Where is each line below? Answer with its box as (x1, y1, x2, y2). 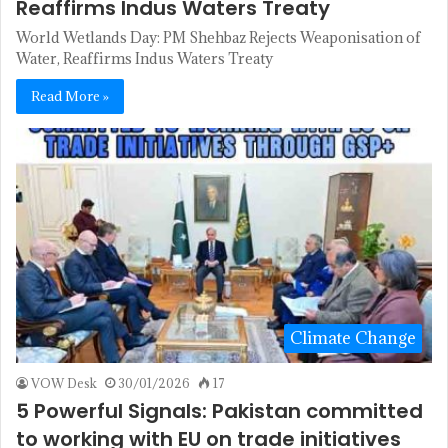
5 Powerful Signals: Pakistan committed (16, 397, 423, 426)
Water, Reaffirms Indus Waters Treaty (16, 49, 273, 69)
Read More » (31, 87, 109, 106)
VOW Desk (31, 375, 97, 392)
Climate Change (290, 327, 416, 350)
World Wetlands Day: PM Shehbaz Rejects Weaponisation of (16, 28, 421, 48)
